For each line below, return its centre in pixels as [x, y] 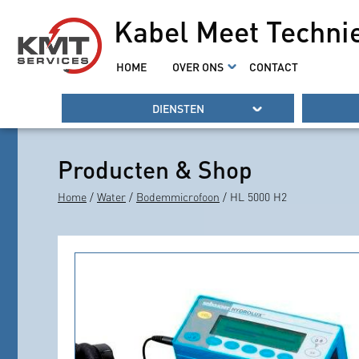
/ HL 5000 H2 [253, 198]
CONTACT [273, 67]
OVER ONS [198, 67]
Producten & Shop [155, 169]
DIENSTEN [178, 109]
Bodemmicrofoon [178, 198]
